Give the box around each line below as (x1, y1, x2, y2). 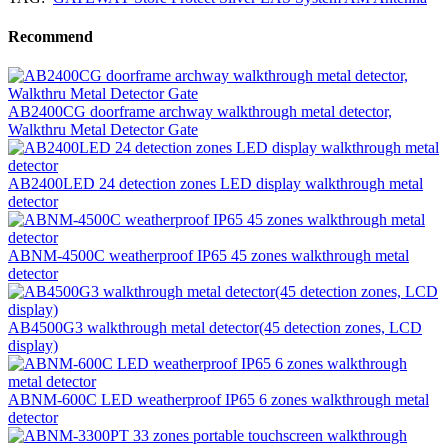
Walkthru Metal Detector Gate (8, 121, 198, 139)
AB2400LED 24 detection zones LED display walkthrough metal (8, 175, 423, 193)
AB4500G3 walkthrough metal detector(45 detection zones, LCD (8, 319, 422, 337)
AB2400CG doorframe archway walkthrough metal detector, (8, 103, 392, 121)
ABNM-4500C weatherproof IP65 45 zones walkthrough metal (8, 247, 409, 265)
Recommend (8, 28, 93, 46)
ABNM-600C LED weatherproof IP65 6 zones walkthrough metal (8, 391, 429, 409)
